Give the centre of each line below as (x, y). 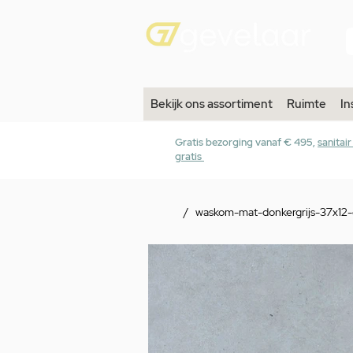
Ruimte (307, 104)
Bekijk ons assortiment (212, 104)
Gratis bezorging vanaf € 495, (246, 143)
